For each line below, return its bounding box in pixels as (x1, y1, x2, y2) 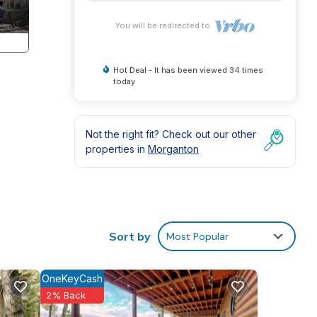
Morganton (148, 143, 199, 155)
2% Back (45, 289, 86, 301)
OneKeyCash (41, 272, 103, 284)
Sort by (109, 229, 151, 243)
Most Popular (166, 229, 229, 243)
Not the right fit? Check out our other (86, 128, 256, 140)
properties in (86, 143, 148, 155)
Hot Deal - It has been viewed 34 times (113, 65, 263, 75)
